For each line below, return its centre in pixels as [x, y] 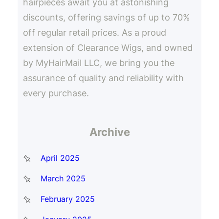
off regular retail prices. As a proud [94, 32]
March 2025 [63, 178]
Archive [109, 132]
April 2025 [60, 158]
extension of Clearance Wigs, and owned [108, 47]
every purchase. [56, 93]
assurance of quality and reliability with [103, 78]
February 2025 [67, 199]
